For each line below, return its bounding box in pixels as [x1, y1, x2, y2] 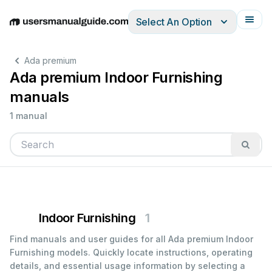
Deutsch [42, 22, 80, 35]
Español [80, 22, 117, 35]
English [9, 22, 42, 35]
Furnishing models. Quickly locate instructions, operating [10, 247, 253, 257]
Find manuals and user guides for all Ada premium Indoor [10, 234, 253, 244]
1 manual [10, 110, 47, 121]
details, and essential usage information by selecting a [10, 260, 245, 271]
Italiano [117, 22, 151, 35]
